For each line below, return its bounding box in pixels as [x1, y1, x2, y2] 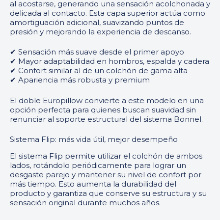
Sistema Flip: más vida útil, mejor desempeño [10, 135, 178, 144]
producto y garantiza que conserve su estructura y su [10, 188, 207, 198]
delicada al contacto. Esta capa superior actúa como [10, 8, 205, 18]
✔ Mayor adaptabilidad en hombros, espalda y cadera [10, 56, 209, 66]
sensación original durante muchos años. [10, 197, 161, 207]
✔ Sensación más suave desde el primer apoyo [10, 47, 184, 57]
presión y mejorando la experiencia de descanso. [10, 27, 191, 36]
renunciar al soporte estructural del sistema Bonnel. [10, 114, 203, 124]
